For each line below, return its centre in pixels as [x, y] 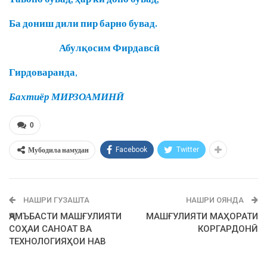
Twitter [188, 150]
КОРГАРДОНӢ [228, 229]
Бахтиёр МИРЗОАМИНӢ [66, 97]
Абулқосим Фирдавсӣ [84, 48]
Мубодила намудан [58, 150]
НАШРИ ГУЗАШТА [55, 200]
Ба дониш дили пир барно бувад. [83, 23]
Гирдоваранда [42, 72]
